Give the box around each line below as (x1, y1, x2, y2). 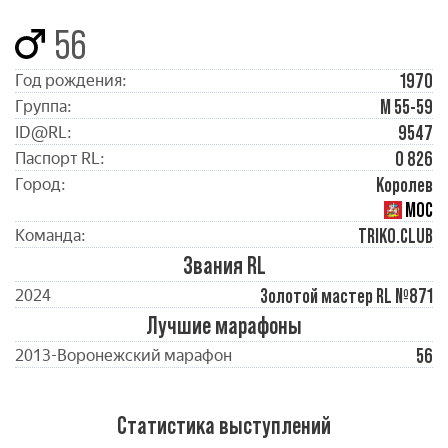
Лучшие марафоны (146, 312, 302, 339)
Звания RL (182, 252, 266, 279)
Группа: (15, 97, 72, 116)
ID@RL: (15, 123, 72, 142)
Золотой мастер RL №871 (260, 285, 433, 307)
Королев (376, 174, 433, 196)
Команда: (15, 226, 86, 245)
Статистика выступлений (117, 412, 331, 439)
